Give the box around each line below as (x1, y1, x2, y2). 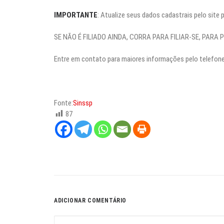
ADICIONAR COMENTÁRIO (54, 196, 126, 204)
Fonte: (54, 98, 73, 107)
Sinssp (73, 98, 92, 107)
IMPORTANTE (54, 10, 97, 19)
